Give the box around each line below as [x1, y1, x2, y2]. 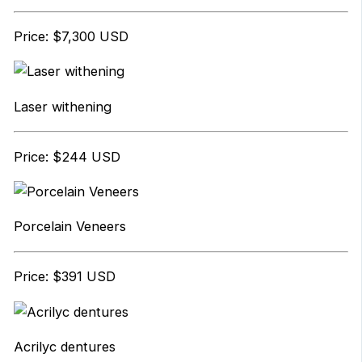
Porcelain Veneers [13, 218, 126, 235]
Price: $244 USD [13, 148, 120, 165]
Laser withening [13, 98, 112, 115]
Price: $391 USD [13, 268, 116, 285]
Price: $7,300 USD [13, 28, 128, 45]
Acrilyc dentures [13, 339, 116, 356]
